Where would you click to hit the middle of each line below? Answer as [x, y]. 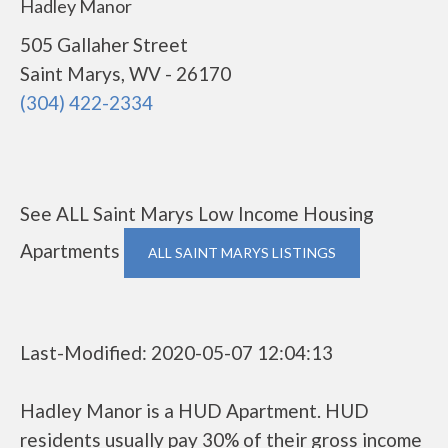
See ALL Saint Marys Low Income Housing [197, 213]
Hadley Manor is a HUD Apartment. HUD [194, 410]
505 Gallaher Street [104, 44]
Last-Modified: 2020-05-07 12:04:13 [176, 352]
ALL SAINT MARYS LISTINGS [242, 252]
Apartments [72, 250]
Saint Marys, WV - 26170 [125, 73]
